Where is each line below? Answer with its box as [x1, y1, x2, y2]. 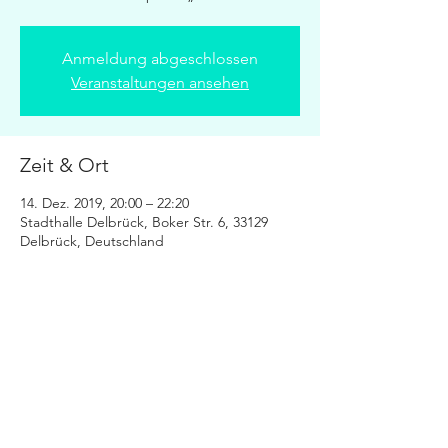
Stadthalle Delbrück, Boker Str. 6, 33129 [20, 213, 268, 231]
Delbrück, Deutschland [20, 232, 164, 250]
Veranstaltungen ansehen [71, 73, 249, 92]
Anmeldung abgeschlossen [62, 49, 258, 68]
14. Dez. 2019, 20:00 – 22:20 [20, 194, 189, 212]
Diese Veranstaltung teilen [20, 340, 253, 364]
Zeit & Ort [20, 153, 109, 177]
